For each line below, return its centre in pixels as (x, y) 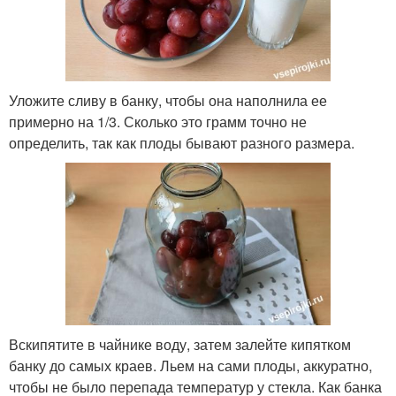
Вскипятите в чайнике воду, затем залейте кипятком (180, 345)
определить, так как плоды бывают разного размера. (182, 142)
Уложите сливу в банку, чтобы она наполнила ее (168, 100)
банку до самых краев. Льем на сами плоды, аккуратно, (190, 366)
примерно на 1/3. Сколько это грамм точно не (158, 121)
